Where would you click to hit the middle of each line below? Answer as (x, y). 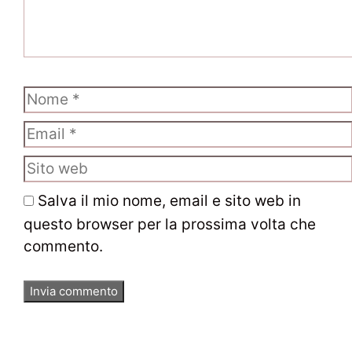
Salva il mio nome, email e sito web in (169, 200)
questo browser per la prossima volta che (170, 224)
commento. (63, 246)
